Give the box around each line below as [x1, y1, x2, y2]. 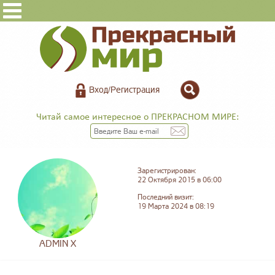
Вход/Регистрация [89, 85, 160, 95]
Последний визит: [137, 193, 194, 203]
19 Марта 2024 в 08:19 [137, 202, 214, 212]
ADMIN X [39, 238, 76, 250]
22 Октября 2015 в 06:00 [137, 176, 222, 185]
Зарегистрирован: [137, 166, 196, 176]
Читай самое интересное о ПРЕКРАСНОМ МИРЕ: [36, 112, 239, 123]
